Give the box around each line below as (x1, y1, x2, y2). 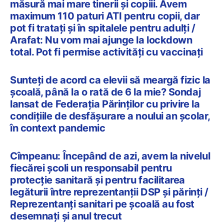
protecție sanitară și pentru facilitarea (10, 173, 185, 186)
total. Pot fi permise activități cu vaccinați (10, 45, 203, 58)
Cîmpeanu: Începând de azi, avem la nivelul (10, 149, 210, 162)
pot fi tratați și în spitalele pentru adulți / (10, 21, 195, 34)
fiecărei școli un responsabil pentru (10, 161, 172, 174)
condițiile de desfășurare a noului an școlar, (10, 109, 210, 122)
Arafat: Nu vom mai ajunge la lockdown (10, 33, 192, 46)
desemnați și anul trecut (10, 209, 122, 222)
